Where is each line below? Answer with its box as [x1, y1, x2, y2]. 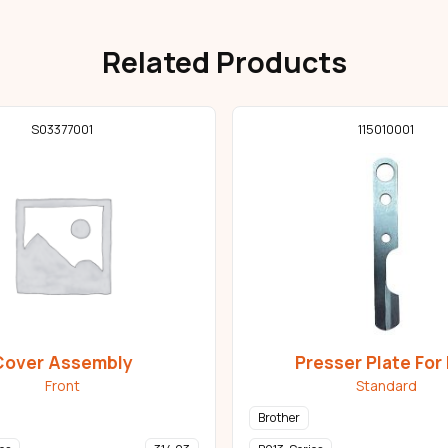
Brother [258, 409, 300, 427]
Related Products [101, 41, 347, 82]
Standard [355, 376, 417, 396]
